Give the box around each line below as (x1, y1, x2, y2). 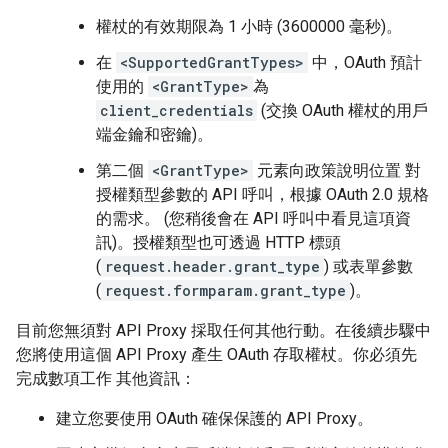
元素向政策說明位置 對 (253, 161, 421, 181)
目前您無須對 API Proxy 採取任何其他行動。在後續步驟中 (16, 321, 431, 341)
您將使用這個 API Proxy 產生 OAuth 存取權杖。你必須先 (16, 345, 417, 365)
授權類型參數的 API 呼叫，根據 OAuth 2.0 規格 (96, 185, 429, 205)
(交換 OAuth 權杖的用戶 (257, 101, 428, 121)
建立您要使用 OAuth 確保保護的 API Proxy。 (56, 409, 373, 429)
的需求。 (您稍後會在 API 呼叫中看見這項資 (96, 209, 411, 229)
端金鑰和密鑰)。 (96, 125, 213, 145)
